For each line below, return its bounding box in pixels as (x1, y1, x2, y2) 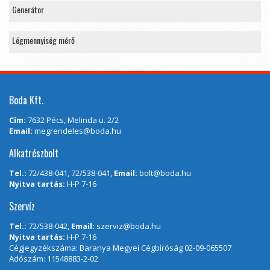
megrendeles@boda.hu (34, 125, 121, 136)
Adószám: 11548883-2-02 (9, 253, 98, 264)
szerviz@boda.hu (96, 220, 161, 231)
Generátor (12, 2, 44, 16)
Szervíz (9, 198, 35, 213)
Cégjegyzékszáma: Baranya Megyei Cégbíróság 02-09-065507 (9, 242, 231, 253)
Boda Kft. (9, 92, 43, 107)
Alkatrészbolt (9, 145, 58, 160)
